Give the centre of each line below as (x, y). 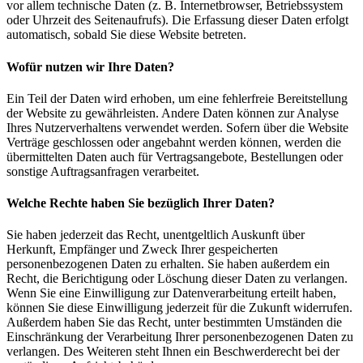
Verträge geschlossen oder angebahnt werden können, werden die (174, 142)
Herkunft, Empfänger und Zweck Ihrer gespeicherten (142, 250)
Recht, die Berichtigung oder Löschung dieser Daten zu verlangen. (177, 279)
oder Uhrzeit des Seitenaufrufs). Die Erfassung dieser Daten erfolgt (177, 20)
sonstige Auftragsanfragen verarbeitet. (103, 171)
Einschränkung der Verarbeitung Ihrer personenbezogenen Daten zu (180, 337)
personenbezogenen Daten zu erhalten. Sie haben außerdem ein (168, 264)
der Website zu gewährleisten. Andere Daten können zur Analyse (173, 113)
